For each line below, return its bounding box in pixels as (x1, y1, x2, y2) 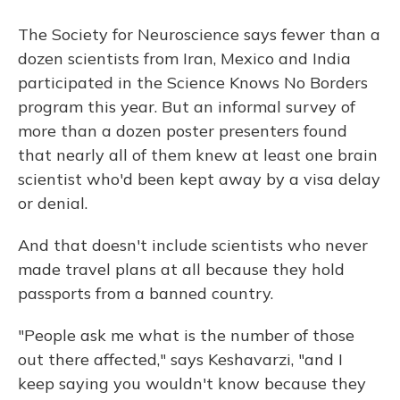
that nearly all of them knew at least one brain (18, 144, 378, 165)
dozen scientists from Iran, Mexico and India (18, 47, 351, 69)
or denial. (18, 192, 87, 213)
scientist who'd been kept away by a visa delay (18, 168, 380, 189)
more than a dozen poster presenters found (18, 120, 347, 141)
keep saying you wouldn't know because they (18, 372, 366, 394)
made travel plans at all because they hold (18, 258, 345, 279)
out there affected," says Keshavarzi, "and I (18, 348, 343, 370)
